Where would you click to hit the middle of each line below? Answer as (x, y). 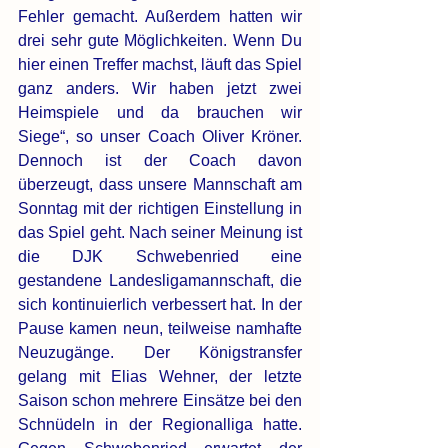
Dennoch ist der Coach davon (160, 161)
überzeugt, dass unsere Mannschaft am (160, 185)
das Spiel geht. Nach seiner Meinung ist (160, 233)
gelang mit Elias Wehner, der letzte (160, 377)
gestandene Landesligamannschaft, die (160, 281)
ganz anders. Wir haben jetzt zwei (160, 89)
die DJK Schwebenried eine (160, 257)
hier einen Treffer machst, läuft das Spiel (160, 65)
